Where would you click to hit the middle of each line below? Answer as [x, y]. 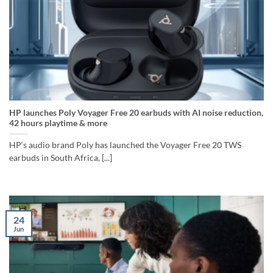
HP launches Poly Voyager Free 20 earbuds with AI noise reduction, [136, 113]
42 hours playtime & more [58, 123]
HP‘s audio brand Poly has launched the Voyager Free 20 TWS [125, 145]
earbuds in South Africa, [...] [61, 158]
